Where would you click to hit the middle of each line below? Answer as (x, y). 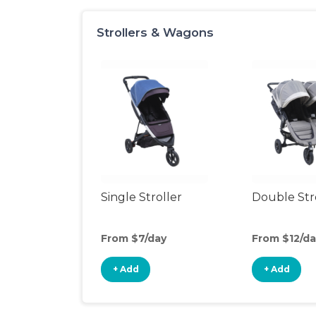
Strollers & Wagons (155, 32)
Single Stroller (141, 197)
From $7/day (134, 238)
